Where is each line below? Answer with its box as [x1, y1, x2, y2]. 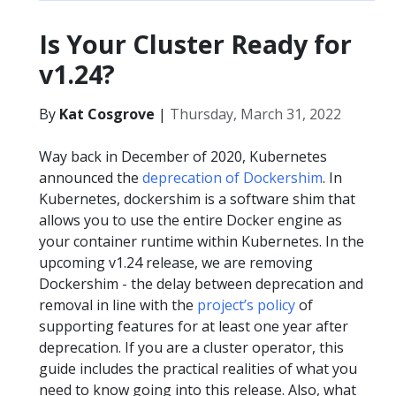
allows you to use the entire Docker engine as [39, 210, 342, 230]
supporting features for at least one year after [39, 316, 348, 336]
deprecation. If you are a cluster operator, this [39, 338, 344, 357]
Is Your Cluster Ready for [39, 27, 352, 61]
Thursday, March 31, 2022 [170, 104, 341, 124]
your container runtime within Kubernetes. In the [39, 232, 364, 251]
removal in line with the [39, 295, 197, 315]
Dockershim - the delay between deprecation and [39, 274, 363, 293]
